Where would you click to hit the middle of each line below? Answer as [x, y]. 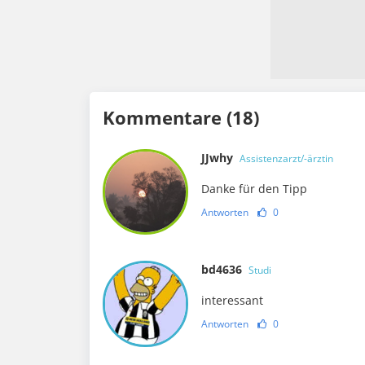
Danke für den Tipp [255, 189]
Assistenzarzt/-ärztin [287, 159]
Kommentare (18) [181, 118]
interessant [233, 301]
